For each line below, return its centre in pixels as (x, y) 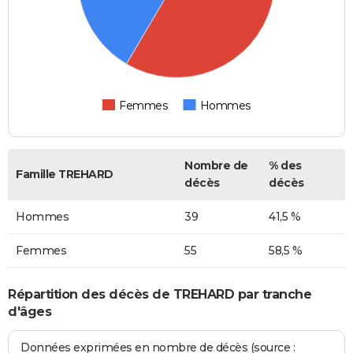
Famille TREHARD (65, 175)
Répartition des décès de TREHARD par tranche (160, 294)
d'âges (30, 311)
